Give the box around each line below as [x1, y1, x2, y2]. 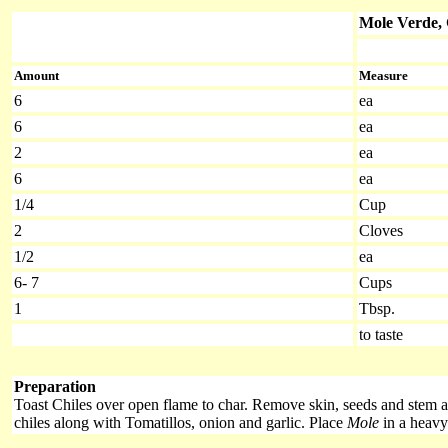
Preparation [14, 378, 96, 395]
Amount [14, 68, 59, 83]
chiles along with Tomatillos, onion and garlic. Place [14, 414, 347, 431]
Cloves [359, 222, 407, 239]
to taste [359, 326, 403, 343]
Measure [359, 68, 408, 83]
